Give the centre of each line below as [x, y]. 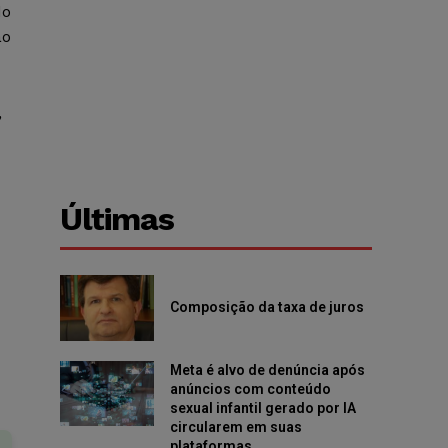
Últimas [117, 219]
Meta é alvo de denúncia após [267, 369]
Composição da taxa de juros [268, 307]
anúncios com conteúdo [250, 388]
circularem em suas [235, 426]
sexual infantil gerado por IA [262, 407]
